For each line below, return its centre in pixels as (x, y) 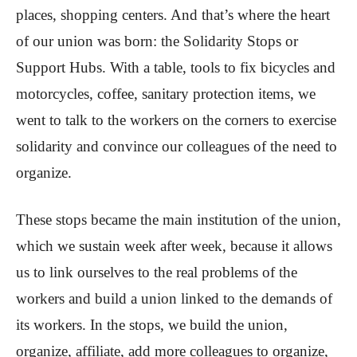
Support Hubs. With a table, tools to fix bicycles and (176, 68)
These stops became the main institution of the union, (178, 220)
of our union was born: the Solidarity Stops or (157, 41)
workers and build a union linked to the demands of (174, 299)
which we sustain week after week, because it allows (174, 246)
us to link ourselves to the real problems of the (157, 273)
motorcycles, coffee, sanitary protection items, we (166, 94)
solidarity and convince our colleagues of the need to (177, 147)
